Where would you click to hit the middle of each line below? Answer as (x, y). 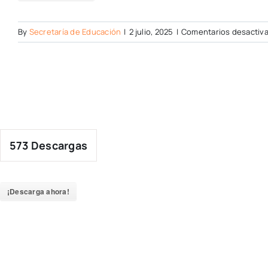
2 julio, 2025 (151, 32)
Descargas (58, 145)
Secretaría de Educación (75, 32)
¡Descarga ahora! (38, 191)
